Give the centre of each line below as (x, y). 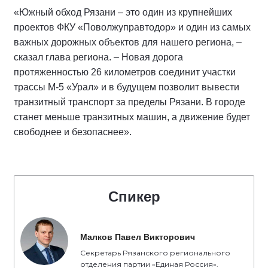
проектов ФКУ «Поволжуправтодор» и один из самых (132, 27)
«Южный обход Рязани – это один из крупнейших (123, 12)
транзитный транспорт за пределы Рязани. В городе (130, 102)
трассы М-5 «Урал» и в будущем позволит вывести (127, 87)
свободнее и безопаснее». (73, 132)
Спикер (134, 197)
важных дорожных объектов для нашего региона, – (128, 42)
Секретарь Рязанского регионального (155, 253)
